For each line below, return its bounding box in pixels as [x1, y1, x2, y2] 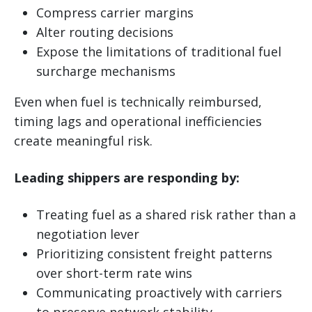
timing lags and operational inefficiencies [14, 112, 262, 130]
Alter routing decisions [36, 23, 173, 40]
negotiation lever [36, 225, 139, 242]
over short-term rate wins [36, 264, 192, 281]
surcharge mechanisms [36, 62, 175, 79]
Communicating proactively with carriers [36, 283, 282, 301]
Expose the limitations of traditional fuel [36, 42, 281, 60]
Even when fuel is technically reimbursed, [14, 93, 262, 110]
